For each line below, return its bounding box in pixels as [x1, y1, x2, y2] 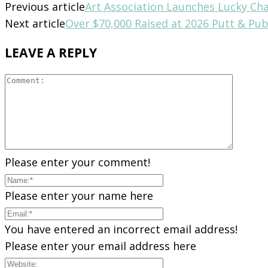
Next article [5, 16, 65, 31]
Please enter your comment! [5, 154, 150, 169]
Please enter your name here [5, 188, 153, 203]
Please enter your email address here [5, 238, 196, 253]
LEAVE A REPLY [5, 43, 97, 61]
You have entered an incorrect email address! [5, 221, 237, 236]
